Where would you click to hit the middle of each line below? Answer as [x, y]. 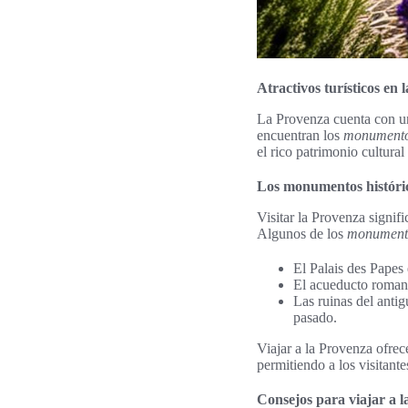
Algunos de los [302, 234]
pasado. [315, 317]
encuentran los [300, 135]
